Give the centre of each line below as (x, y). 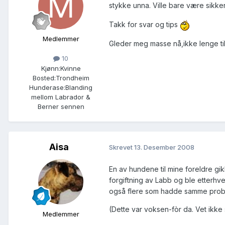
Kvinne (70, 68)
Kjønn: (50, 68)
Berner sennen (61, 106)
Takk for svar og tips (144, 24)
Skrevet (122, 147)
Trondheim (72, 78)
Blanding (79, 87)
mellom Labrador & (61, 97)
